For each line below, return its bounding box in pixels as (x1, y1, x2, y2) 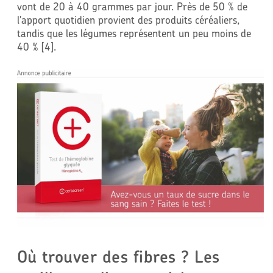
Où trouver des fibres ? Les (16, 246, 220, 267)
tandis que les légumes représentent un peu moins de (16, 26, 251, 40)
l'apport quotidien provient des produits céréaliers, (16, 13, 239, 26)
